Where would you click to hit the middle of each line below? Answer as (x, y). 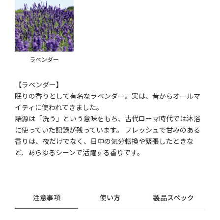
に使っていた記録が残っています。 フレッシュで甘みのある (108, 130)
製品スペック (173, 198)
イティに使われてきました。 (59, 107)
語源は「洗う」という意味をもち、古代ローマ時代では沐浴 (108, 119)
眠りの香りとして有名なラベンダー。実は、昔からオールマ (108, 96)
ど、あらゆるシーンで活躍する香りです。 (80, 152)
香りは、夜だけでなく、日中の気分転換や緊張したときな (104, 141)
